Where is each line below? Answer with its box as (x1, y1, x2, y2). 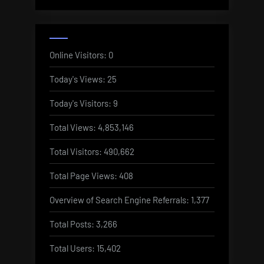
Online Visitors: (49, 49, 108, 60)
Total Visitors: (49, 146, 104, 157)
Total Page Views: (49, 170, 119, 181)
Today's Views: (49, 73, 107, 84)
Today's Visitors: (49, 97, 113, 108)
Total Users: (49, 242, 97, 253)
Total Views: (49, 121, 98, 133)
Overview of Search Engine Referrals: (49, 194, 191, 205)
